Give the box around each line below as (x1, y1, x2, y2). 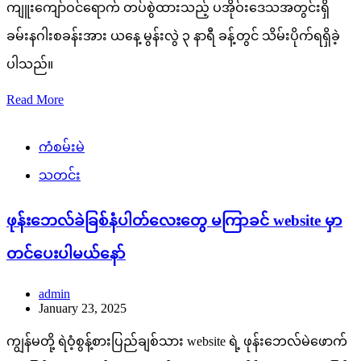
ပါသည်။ (6, 56, 53, 71)
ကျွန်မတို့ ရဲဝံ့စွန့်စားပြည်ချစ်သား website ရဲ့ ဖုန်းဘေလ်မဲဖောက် (6, 334, 347, 349)
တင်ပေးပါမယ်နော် (6, 245, 126, 263)
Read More (6, 92, 64, 106)
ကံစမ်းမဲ (39, 139, 85, 154)
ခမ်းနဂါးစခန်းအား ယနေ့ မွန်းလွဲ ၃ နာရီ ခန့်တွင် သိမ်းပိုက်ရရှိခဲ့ (6, 28, 340, 43)
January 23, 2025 (39, 301, 127, 316)
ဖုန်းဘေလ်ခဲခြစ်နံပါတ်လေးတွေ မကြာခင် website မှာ (6, 212, 342, 230)
